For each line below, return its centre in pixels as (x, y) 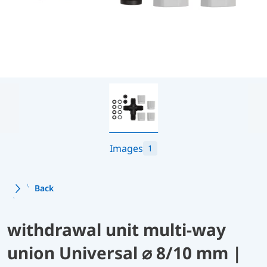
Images (126, 148)
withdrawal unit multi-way (117, 229)
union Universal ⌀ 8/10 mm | (124, 252)
